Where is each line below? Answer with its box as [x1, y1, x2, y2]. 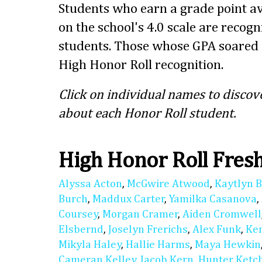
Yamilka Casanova [169, 194, 257, 205]
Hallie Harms [126, 239, 190, 251]
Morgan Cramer [102, 209, 178, 220]
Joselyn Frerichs [108, 224, 188, 236]
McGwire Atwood [127, 178, 210, 190]
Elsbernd [58, 224, 104, 236]
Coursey [58, 209, 98, 220]
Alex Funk [192, 224, 241, 236]
